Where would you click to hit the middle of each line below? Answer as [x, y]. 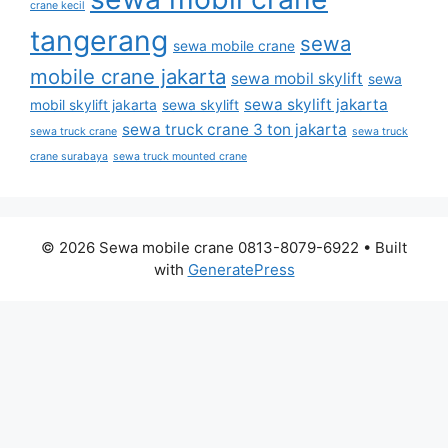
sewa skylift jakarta [316, 105]
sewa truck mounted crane [180, 157]
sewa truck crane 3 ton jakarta [234, 130]
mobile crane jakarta [128, 77]
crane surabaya [69, 157]
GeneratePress [241, 270]
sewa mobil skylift [297, 79]
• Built [383, 248]
